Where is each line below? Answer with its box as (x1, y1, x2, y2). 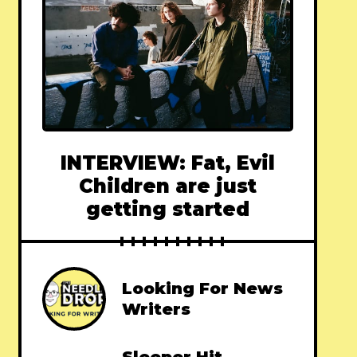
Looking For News (122, 279, 284, 299)
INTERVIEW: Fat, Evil (61, 151, 276, 175)
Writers (122, 300, 191, 320)
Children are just (79, 175, 257, 198)
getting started (86, 198, 250, 222)
